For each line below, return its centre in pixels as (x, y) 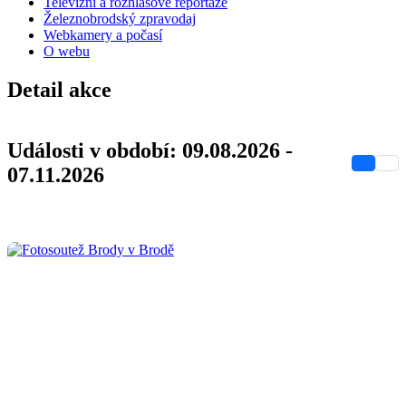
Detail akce (59, 89)
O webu (67, 51)
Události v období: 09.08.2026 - (150, 150)
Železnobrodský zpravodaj (120, 19)
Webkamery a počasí (103, 35)
